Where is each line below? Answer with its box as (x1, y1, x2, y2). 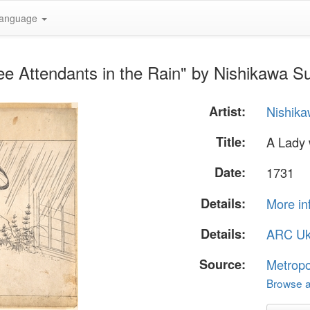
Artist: (209, 102, 246, 120)
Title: (216, 133, 246, 152)
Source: (199, 255, 246, 273)
